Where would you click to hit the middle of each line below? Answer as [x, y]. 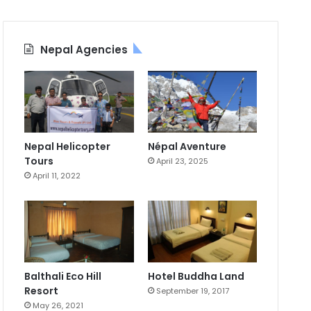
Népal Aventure [187, 147]
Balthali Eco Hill [63, 276]
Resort [42, 291]
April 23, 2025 [182, 161]
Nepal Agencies [84, 50]
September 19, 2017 [192, 291]
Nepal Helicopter [68, 147]
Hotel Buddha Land [196, 276]
